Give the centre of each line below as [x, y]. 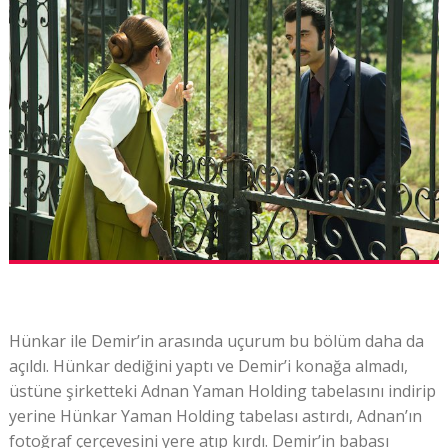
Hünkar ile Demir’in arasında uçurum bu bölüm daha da [216, 341]
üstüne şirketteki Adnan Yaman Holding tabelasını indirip [222, 391]
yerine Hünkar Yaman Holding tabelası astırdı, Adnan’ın [215, 416]
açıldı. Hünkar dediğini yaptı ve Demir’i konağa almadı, [208, 366]
